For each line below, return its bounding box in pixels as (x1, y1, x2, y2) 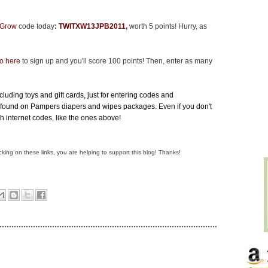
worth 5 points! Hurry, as (127, 22, 207, 31)
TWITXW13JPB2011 (58, 22, 126, 31)
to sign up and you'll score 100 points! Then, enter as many (20, 57, 212, 66)
